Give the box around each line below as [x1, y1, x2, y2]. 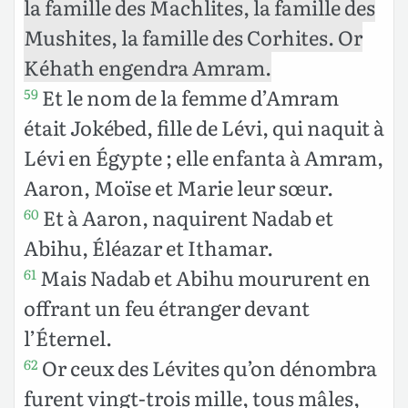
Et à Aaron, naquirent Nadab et [39, 202, 333, 233]
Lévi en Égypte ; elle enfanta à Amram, [24, 142, 383, 173]
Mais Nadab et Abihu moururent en [36, 262, 371, 293]
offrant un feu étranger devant [24, 292, 310, 323]
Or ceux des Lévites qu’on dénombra [38, 352, 377, 383]
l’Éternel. [24, 322, 112, 353]
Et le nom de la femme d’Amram [38, 82, 339, 113]
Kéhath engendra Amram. [24, 52, 271, 83]
